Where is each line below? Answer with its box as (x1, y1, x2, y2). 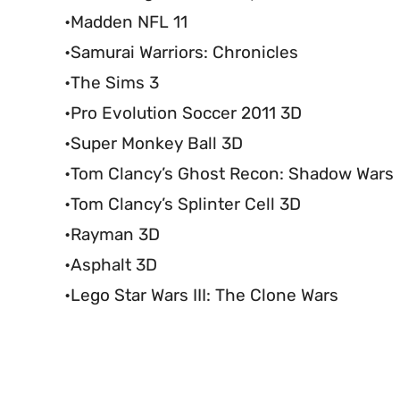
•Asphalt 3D (64, 254, 157, 276)
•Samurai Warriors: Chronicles (64, 42, 298, 63)
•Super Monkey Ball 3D (64, 133, 243, 154)
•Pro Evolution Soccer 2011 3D (64, 103, 302, 124)
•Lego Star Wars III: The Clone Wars (64, 285, 338, 306)
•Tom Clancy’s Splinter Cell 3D (64, 194, 301, 215)
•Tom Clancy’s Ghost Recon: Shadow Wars (64, 163, 394, 185)
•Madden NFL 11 (64, 12, 187, 33)
